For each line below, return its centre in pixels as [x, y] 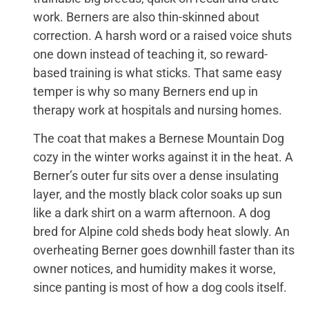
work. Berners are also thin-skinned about [147, 17]
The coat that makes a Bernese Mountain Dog [159, 139]
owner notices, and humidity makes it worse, [155, 269]
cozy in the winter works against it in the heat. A [163, 157]
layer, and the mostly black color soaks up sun [158, 195]
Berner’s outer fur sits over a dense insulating [156, 176]
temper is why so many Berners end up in [146, 91]
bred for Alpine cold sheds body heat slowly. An [162, 232]
